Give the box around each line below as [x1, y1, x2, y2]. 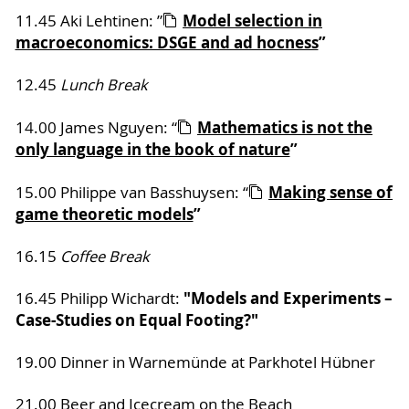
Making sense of [268, 182, 393, 204]
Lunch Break [59, 75, 148, 96]
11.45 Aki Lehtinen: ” [15, 11, 163, 32]
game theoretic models [15, 204, 194, 225]
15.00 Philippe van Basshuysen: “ [15, 183, 248, 204]
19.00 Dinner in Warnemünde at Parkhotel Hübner [15, 352, 375, 373]
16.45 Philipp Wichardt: [15, 288, 184, 309]
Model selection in [183, 10, 322, 32]
